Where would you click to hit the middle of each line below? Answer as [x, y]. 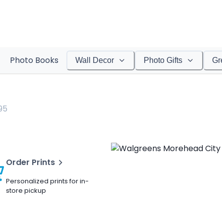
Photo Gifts [163, 60]
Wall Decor [94, 60]
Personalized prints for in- [47, 181]
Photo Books [34, 60]
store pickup [26, 191]
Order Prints [30, 162]
